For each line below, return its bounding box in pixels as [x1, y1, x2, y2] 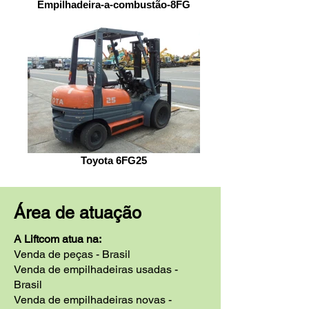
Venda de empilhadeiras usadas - [14, 263, 178, 276]
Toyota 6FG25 [81, 154, 147, 166]
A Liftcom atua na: [14, 232, 101, 246]
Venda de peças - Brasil [14, 248, 130, 261]
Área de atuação [14, 203, 141, 223]
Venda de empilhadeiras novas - [14, 293, 172, 306]
